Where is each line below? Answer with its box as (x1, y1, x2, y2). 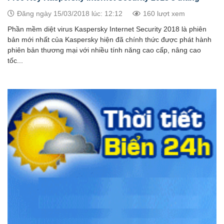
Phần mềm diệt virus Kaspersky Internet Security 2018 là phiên (7, 25, 206, 33)
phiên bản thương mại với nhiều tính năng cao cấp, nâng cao (7, 46, 201, 54)
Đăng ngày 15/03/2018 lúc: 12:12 (17, 9, 122, 18)
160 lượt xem (143, 9, 185, 18)
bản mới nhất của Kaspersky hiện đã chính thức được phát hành (7, 36, 211, 44)
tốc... (7, 57, 23, 65)
